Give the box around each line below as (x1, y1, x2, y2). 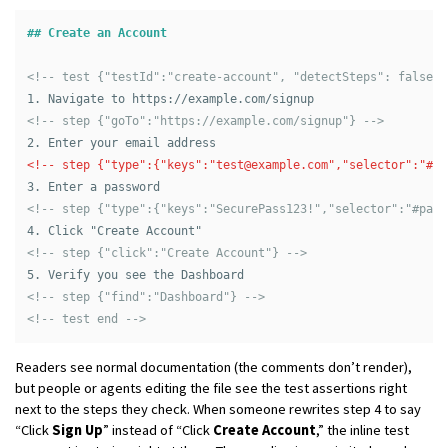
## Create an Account (26, 26, 167, 41)
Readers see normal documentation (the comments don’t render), (14, 358, 412, 377)
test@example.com (215, 158, 328, 173)
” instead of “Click (102, 421, 213, 440)
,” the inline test (315, 421, 409, 440)
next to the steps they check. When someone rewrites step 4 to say (14, 400, 421, 419)
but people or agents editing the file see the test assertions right (14, 379, 407, 398)
